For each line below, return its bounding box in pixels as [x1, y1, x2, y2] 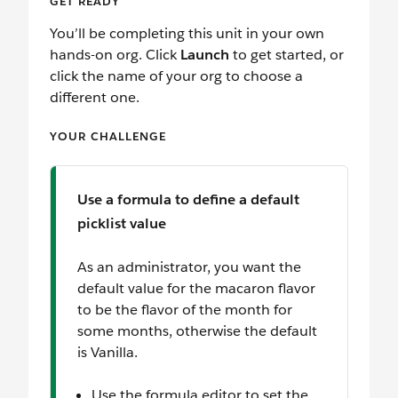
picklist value [77, 213, 166, 233]
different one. [50, 87, 139, 107]
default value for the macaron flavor [77, 278, 315, 298]
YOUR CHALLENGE [50, 128, 166, 144]
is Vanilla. [77, 342, 138, 362]
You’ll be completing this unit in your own [50, 23, 324, 43]
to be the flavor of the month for [77, 299, 292, 319]
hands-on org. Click [50, 44, 180, 64]
